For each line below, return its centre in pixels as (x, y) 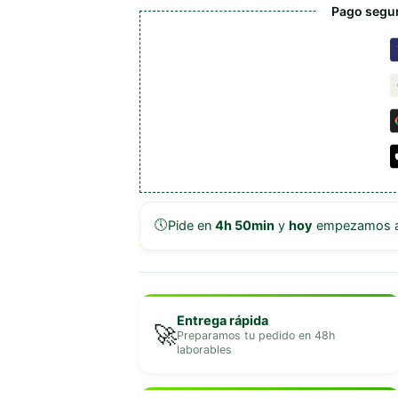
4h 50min (244, 226)
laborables (204, 349)
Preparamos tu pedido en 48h (255, 335)
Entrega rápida (222, 320)
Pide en (191, 226)
